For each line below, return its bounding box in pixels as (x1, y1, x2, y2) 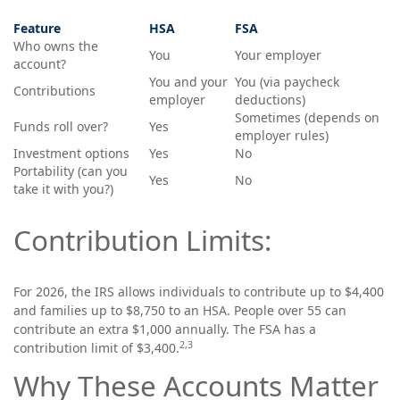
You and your (149, 73, 228, 90)
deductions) (235, 91, 305, 108)
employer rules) (235, 127, 329, 144)
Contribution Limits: (13, 221, 271, 259)
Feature (13, 20, 61, 37)
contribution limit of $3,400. (13, 339, 179, 356)
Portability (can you (13, 162, 128, 179)
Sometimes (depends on (235, 109, 379, 126)
